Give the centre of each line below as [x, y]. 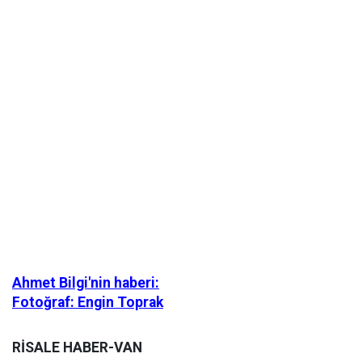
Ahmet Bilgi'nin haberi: [86, 283]
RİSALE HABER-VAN [77, 347]
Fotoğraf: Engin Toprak [88, 302]
